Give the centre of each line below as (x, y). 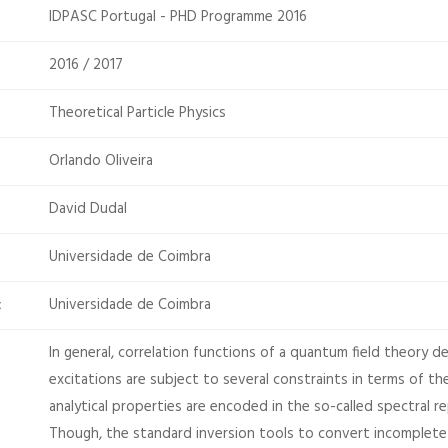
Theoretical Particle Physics (137, 113)
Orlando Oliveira (101, 161)
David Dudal (88, 209)
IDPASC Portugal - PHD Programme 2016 (178, 17)
